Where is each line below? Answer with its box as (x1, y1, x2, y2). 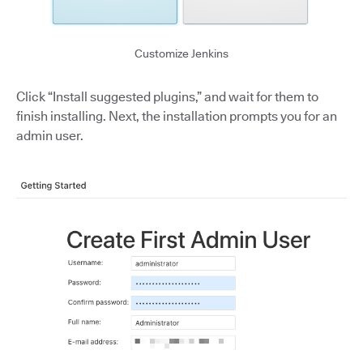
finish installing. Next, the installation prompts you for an (16, 109, 337, 125)
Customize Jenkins (135, 47, 228, 61)
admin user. (16, 128, 83, 144)
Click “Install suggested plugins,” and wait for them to (16, 89, 318, 105)
